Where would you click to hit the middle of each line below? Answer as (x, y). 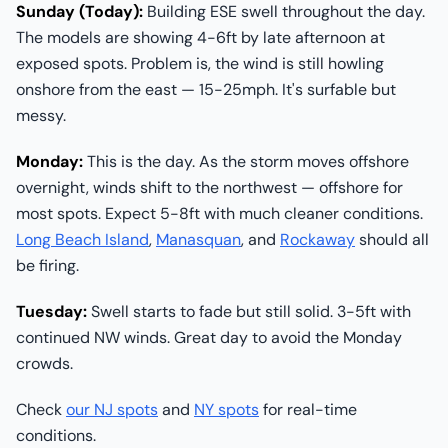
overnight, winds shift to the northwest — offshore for (209, 187)
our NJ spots (112, 409)
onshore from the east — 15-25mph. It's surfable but (206, 89)
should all (392, 239)
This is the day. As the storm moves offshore (246, 161)
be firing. (47, 265)
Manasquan (198, 239)
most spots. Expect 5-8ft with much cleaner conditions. (219, 213)
